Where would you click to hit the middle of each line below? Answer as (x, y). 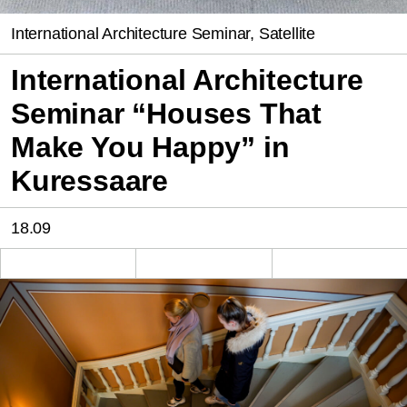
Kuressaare (90, 180)
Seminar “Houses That (166, 113)
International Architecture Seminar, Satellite (163, 33)
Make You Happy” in (150, 147)
